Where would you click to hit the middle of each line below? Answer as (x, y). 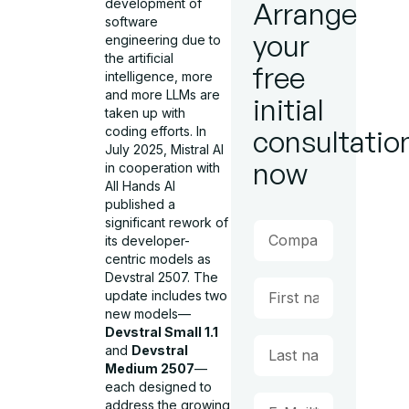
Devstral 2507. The (162, 277)
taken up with (146, 113)
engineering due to (163, 40)
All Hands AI (141, 186)
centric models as (158, 259)
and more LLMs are (163, 94)
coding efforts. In (156, 131)
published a (141, 204)
